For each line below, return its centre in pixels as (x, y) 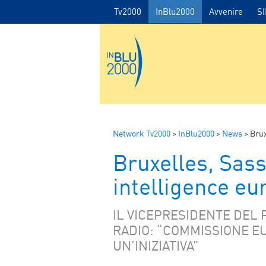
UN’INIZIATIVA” (156, 246)
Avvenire (226, 11)
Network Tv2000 (142, 133)
